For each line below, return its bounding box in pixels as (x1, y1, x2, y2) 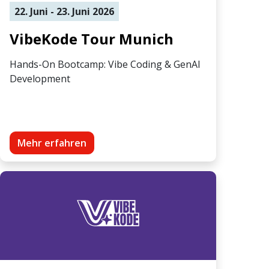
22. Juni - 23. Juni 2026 (14, 4, 114, 18)
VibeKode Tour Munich (10, 28, 174, 49)
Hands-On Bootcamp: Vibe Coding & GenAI (10, 57, 201, 71)
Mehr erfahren (17, 136, 86, 150)
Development (10, 71, 70, 85)
